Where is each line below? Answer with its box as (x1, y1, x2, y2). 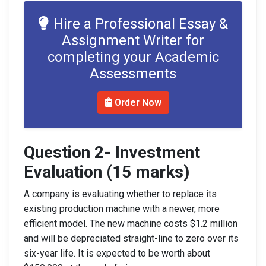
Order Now (112, 97, 161, 108)
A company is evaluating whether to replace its (24, 188, 217, 199)
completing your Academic (47, 49, 219, 65)
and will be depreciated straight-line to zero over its (24, 233, 239, 244)
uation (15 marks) (56, 162, 189, 182)
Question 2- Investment (24, 142, 200, 162)
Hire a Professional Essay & (53, 15, 228, 32)
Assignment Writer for (62, 32, 204, 49)
